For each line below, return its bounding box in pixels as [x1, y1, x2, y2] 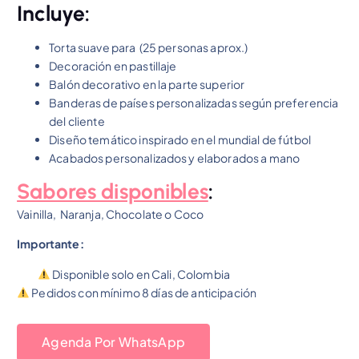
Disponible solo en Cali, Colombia [50, 266, 230, 281]
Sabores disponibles [17, 179, 208, 205]
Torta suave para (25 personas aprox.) [49, 40, 248, 55]
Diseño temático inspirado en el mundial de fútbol [49, 132, 312, 147]
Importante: [17, 236, 84, 252]
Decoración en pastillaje [49, 58, 177, 74]
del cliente [49, 114, 105, 129]
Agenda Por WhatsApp [42, 333, 186, 351]
